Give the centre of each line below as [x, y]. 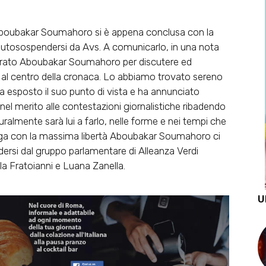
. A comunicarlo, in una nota [159, 47]
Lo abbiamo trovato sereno [163, 76]
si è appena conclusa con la [153, 32]
